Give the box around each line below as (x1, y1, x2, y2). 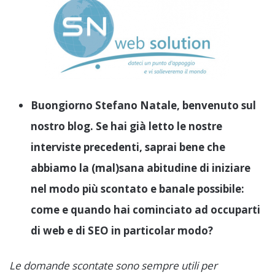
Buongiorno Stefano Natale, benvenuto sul (31, 98, 256, 113)
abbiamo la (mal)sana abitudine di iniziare (31, 161, 250, 176)
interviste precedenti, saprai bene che (31, 140, 225, 155)
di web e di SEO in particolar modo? (31, 223, 213, 238)
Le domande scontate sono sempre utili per (9, 258, 217, 273)
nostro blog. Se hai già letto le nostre (31, 119, 222, 134)
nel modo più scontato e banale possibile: (31, 182, 244, 196)
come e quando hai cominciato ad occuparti (31, 203, 260, 217)
